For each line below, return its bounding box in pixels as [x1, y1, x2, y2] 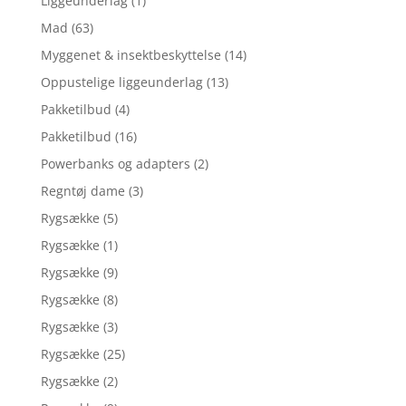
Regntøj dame [40, 181, 125, 199]
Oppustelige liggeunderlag [40, 72, 203, 91]
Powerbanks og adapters [40, 154, 190, 172]
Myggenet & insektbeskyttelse [40, 45, 221, 63]
